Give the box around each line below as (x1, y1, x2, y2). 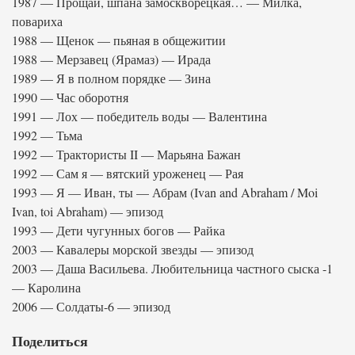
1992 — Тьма (12, 127, 82, 143)
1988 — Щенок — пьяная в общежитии (12, 32, 226, 48)
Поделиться (12, 330, 88, 351)
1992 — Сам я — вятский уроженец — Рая (12, 165, 243, 181)
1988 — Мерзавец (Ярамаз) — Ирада (12, 51, 211, 67)
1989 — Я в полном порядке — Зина (12, 70, 211, 86)
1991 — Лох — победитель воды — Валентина (12, 108, 267, 124)
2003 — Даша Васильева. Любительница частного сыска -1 (12, 260, 333, 277)
